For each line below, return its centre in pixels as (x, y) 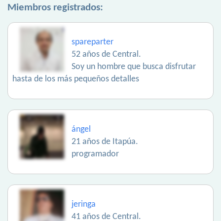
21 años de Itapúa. (105, 142)
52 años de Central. (106, 55)
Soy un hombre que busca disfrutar (134, 67)
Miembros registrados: (55, 8)
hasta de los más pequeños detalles (76, 79)
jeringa (84, 205)
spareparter (92, 42)
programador (95, 154)
